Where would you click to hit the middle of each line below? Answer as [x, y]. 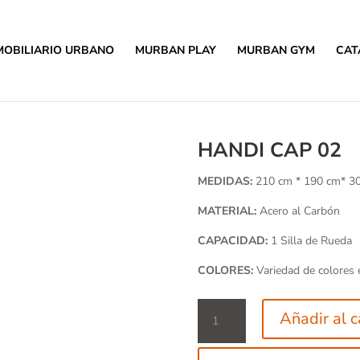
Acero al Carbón [299, 211]
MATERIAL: [228, 211]
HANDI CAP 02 [269, 150]
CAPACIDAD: [234, 241]
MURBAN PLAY [175, 50]
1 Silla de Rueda [311, 241]
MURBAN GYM [276, 50]
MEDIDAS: [226, 181]
